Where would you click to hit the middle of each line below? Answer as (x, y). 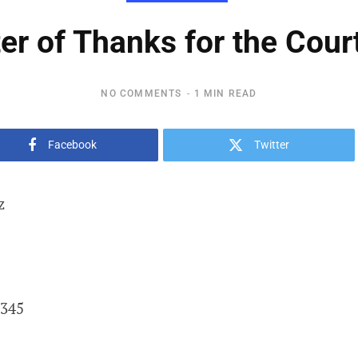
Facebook (72, 145)
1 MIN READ (225, 93)
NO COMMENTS (141, 93)
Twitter (272, 145)
